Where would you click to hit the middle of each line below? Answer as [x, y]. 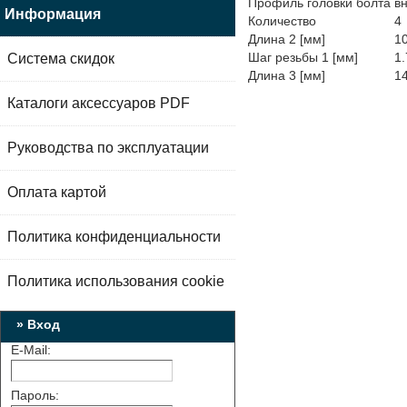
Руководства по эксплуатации [108, 148]
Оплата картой [57, 192]
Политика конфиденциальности [114, 237]
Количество [282, 21]
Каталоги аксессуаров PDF [99, 103]
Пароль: [35, 395]
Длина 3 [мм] [287, 75]
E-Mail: [31, 350]
